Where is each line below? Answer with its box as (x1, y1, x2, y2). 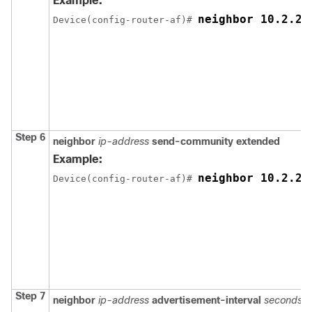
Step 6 (15, 132, 45, 143)
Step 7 (15, 290, 45, 302)
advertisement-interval (152, 295, 264, 306)
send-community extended (152, 136, 280, 148)
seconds (264, 295, 302, 306)
